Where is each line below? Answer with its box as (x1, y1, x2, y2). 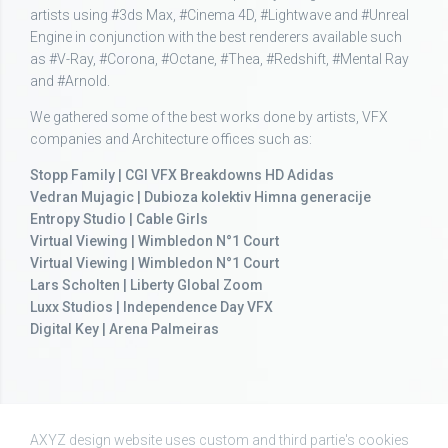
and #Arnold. (30, 73, 110, 89)
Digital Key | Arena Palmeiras (30, 321, 219, 337)
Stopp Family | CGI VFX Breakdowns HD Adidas (30, 167, 334, 183)
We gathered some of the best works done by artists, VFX (30, 109, 388, 125)
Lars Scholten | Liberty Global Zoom (30, 277, 263, 293)
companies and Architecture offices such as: (30, 131, 312, 147)
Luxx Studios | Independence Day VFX (30, 299, 273, 315)
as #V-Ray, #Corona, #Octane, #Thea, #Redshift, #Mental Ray (30, 51, 409, 67)
